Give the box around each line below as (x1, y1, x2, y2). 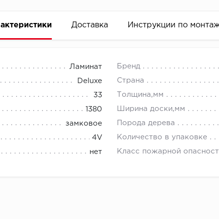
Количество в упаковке (117, 134, 207, 141)
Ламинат (69, 64, 102, 70)
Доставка (71, 22, 108, 29)
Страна (117, 77, 144, 84)
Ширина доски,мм (117, 106, 185, 112)
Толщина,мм (117, 91, 164, 98)
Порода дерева (117, 120, 175, 127)
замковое (66, 120, 102, 127)
